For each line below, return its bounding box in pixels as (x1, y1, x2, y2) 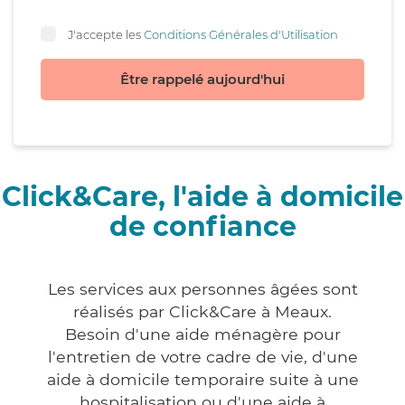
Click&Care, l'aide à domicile (2, 180, 403, 214)
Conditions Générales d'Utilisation (144, 26, 338, 42)
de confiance (108, 210, 297, 244)
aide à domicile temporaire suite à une (46, 370, 359, 390)
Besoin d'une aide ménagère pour (64, 325, 341, 344)
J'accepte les (68, 26, 144, 42)
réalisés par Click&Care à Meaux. (73, 302, 332, 322)
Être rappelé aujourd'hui (120, 71, 285, 89)
